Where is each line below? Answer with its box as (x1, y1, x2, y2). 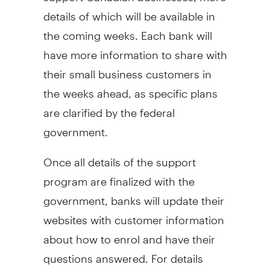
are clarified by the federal (43, 96, 175, 120)
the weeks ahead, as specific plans (43, 77, 218, 101)
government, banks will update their (43, 184, 224, 208)
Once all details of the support (43, 145, 196, 169)
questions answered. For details (43, 242, 203, 266)
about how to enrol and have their (43, 222, 215, 246)
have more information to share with (43, 38, 227, 62)
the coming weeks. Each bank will (43, 19, 212, 43)
